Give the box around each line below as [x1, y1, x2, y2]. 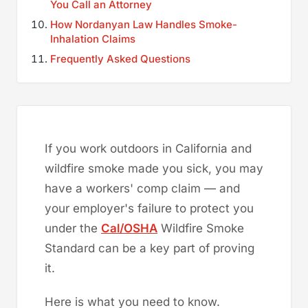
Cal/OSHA [101, 221, 157, 235]
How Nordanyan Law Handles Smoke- [50, 17, 237, 31]
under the [45, 221, 101, 235]
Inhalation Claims [50, 32, 135, 45]
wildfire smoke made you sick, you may [45, 161, 263, 175]
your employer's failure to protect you [45, 201, 254, 215]
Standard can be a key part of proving [45, 241, 254, 255]
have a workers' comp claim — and [45, 181, 240, 195]
